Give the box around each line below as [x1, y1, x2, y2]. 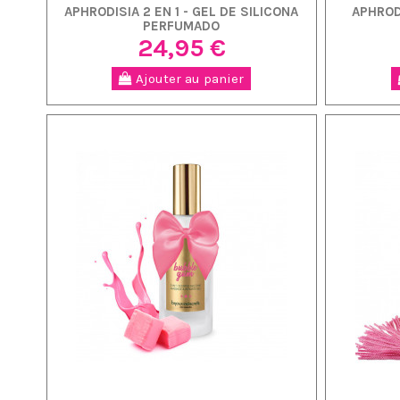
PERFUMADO [143, 18, 221, 35]
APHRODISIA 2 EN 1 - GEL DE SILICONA [64, 4, 299, 21]
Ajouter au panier [132, 71, 245, 87]
